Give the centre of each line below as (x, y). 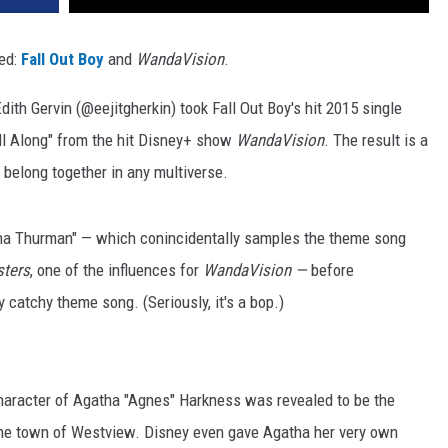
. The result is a (376, 140)
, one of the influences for (114, 270)
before (330, 270)
